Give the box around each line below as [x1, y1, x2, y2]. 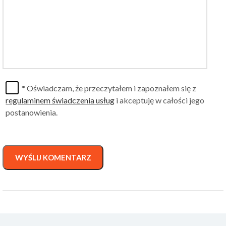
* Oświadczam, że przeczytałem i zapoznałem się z [20, 83, 197, 93]
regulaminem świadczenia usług [6, 95, 115, 105]
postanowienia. [6, 107, 58, 117]
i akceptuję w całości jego [115, 95, 205, 105]
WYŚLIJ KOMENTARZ [15, 153, 91, 162]
